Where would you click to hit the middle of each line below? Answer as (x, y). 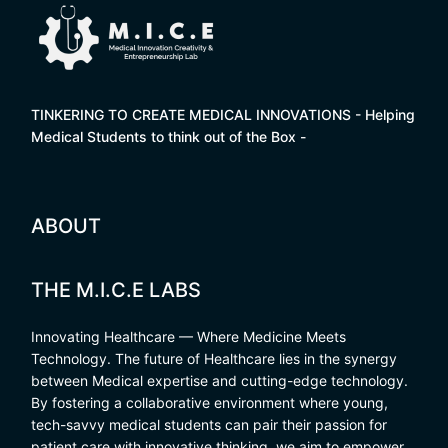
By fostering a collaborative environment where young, (209, 402)
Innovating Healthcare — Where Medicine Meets (188, 336)
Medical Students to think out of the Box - (168, 136)
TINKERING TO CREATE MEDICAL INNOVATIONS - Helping (223, 114)
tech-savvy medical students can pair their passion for (209, 424)
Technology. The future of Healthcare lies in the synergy (214, 358)
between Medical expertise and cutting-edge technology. (219, 380)
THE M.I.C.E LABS (116, 289)
